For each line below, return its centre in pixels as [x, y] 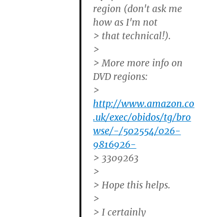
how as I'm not [125, 22]
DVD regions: [121, 76]
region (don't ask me [138, 8]
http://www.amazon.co [144, 103]
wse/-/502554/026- [137, 131]
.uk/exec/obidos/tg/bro [142, 117]
